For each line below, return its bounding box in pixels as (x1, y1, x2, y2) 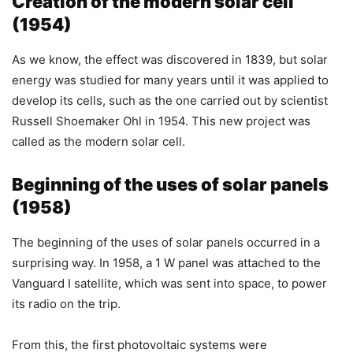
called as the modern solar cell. (12, 133, 185, 149)
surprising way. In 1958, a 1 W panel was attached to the (12, 255, 321, 270)
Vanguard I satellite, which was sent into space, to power (12, 275, 327, 291)
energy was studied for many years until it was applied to (12, 72, 329, 87)
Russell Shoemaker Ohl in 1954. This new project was (12, 113, 310, 128)
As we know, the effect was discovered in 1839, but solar (12, 51, 328, 67)
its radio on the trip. (12, 295, 121, 311)
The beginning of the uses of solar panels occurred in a (12, 234, 320, 250)
